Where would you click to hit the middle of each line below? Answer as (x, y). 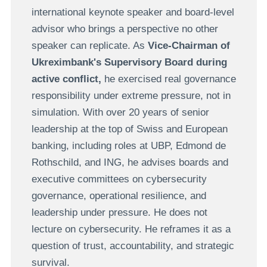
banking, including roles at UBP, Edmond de (128, 145)
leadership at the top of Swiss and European (129, 129)
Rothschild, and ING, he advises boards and (130, 162)
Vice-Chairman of (189, 45)
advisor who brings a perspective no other (125, 29)
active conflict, (66, 79)
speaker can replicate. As (89, 45)
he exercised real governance (168, 79)
